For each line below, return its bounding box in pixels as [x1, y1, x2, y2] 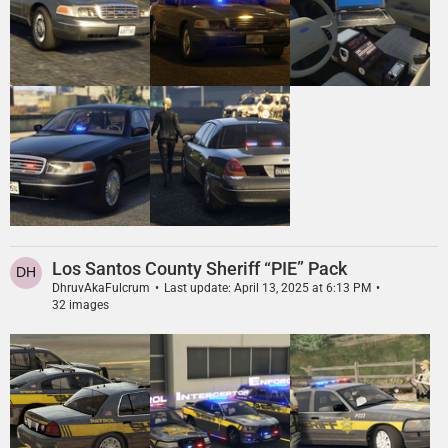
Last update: [164, 281, 234, 295]
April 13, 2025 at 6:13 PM [234, 281, 371, 295]
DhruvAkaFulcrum [52, 281, 150, 295]
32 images [52, 298, 109, 312]
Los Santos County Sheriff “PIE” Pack [52, 258, 347, 279]
